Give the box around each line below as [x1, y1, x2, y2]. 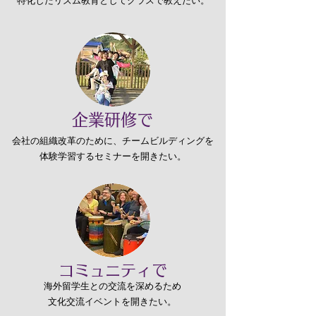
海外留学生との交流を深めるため [43, 281, 181, 291]
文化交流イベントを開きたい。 [48, 296, 176, 307]
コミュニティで [59, 262, 167, 278]
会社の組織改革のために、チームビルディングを [11, 135, 214, 146]
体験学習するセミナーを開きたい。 [39, 151, 186, 162]
